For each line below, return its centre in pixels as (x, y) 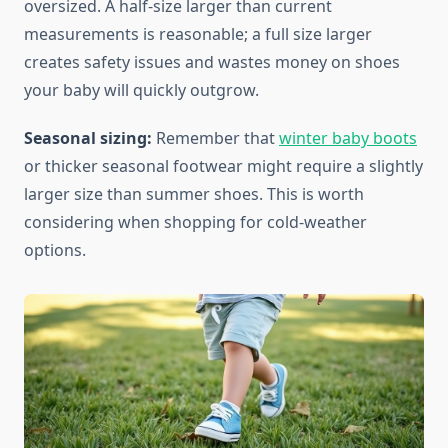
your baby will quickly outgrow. (141, 90)
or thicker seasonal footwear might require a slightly (223, 166)
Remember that (215, 138)
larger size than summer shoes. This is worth (194, 194)
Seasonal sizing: (88, 138)
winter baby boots (348, 138)
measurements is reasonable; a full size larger (198, 34)
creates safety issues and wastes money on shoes (212, 62)
